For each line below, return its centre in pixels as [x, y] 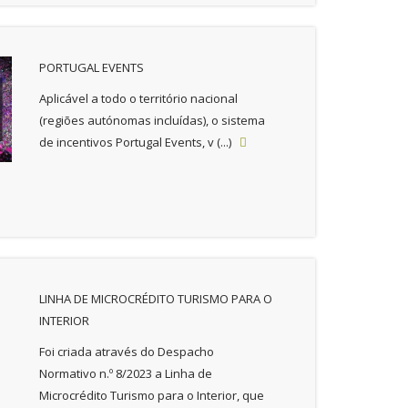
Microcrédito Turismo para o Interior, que [151, 395]
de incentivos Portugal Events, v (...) [139, 142]
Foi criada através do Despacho [126, 352]
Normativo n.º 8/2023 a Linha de [125, 373]
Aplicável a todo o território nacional [138, 98]
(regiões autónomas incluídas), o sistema [152, 120]
